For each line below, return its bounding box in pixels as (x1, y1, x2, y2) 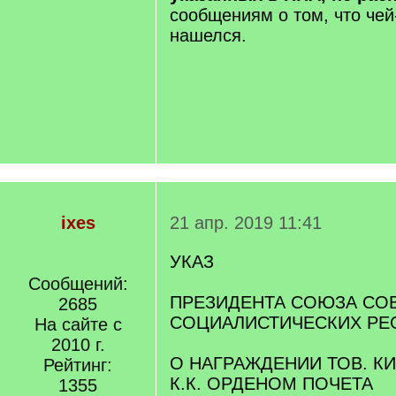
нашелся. (170, 26, 247, 45)
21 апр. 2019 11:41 (170, 213, 322, 232)
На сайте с (34, 315, 122, 334)
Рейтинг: (43, 355, 112, 375)
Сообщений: (27, 274, 128, 293)
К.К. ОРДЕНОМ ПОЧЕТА (170, 374, 373, 393)
